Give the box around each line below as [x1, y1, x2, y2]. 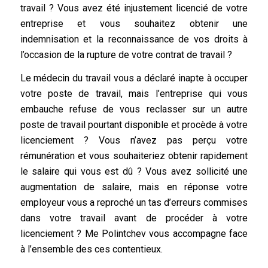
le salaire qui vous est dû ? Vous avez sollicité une [20, 166, 248, 178]
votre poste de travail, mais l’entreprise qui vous [20, 88, 248, 100]
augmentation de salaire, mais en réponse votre [20, 181, 248, 193]
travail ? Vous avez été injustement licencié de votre [20, 2, 248, 14]
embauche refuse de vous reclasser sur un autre [20, 103, 248, 115]
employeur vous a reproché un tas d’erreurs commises [20, 197, 248, 209]
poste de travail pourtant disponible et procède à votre [20, 119, 248, 131]
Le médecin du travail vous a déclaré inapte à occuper [20, 72, 248, 84]
